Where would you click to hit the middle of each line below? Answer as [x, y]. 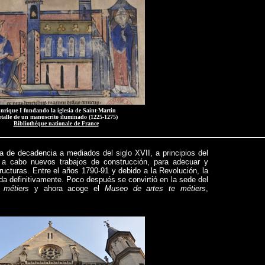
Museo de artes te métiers [155, 188]
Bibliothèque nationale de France [56, 123]
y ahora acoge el [67, 188]
